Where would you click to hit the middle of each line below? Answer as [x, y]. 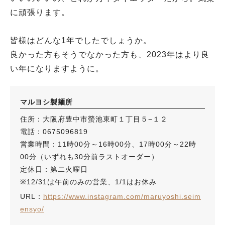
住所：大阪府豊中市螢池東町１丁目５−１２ [94, 119]
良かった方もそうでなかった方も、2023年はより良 [110, 54]
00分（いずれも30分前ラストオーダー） [89, 157]
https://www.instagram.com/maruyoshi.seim [122, 196]
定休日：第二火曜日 [54, 169]
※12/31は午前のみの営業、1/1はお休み [88, 182]
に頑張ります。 [40, 12]
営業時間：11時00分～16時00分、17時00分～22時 [108, 144]
